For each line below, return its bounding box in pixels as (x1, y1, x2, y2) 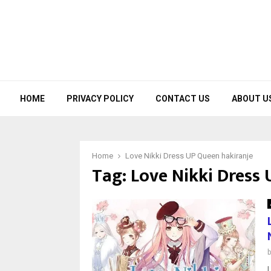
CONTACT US (155, 94, 210, 103)
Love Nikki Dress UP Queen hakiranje (125, 151, 253, 160)
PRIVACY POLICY (67, 94, 134, 103)
